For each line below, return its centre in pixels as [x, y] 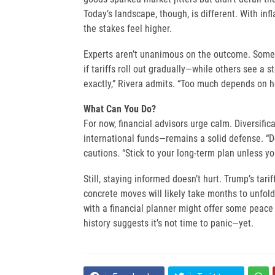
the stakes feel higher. [127, 29]
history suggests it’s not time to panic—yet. [168, 223]
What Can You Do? [119, 109]
